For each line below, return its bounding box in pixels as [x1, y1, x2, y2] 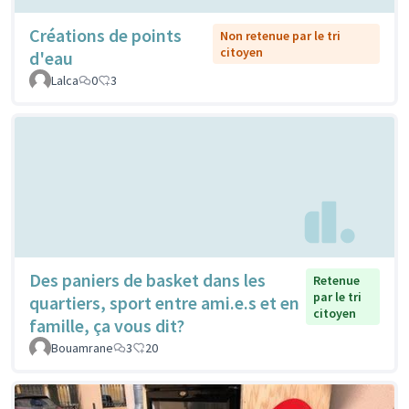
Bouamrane [51, 339, 113, 356]
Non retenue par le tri [219, 27, 341, 45]
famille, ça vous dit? [29, 313, 184, 337]
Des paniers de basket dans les [29, 267, 266, 291]
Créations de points [29, 24, 182, 47]
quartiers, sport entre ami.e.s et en [29, 290, 299, 314]
